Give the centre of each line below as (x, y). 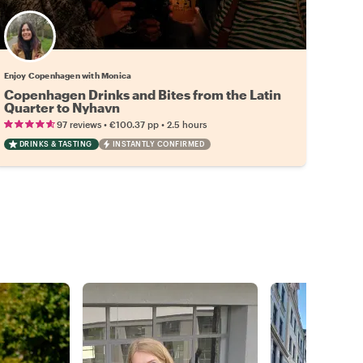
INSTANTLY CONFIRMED (158, 143)
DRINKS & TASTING (56, 143)
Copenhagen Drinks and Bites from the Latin (142, 94)
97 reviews (79, 124)
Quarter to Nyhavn (62, 107)
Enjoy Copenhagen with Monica (68, 75)
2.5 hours (186, 124)
